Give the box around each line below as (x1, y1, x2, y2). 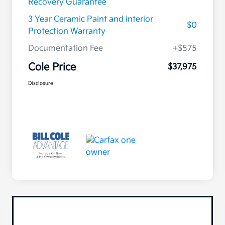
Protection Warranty (28, 27, 105, 37)
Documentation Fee (28, 44, 103, 54)
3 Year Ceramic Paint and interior (28, 15, 153, 25)
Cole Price (28, 61, 76, 74)
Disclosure (28, 80, 53, 87)
